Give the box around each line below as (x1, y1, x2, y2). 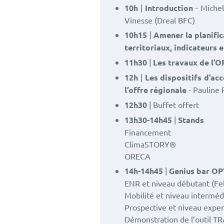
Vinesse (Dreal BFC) (124, 15, 195, 25)
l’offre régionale (124, 84, 187, 95)
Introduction (142, 2, 193, 13)
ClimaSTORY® (124, 139, 176, 149)
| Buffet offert (147, 99, 201, 109)
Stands (178, 114, 204, 125)
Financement (124, 127, 171, 137)
